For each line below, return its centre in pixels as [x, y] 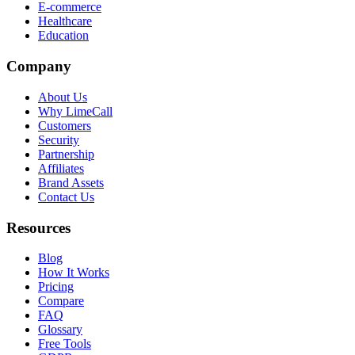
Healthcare [65, 21]
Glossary [60, 330]
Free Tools [65, 344]
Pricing [56, 287]
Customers [65, 125]
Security [59, 139]
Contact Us [66, 197]
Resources [38, 227]
